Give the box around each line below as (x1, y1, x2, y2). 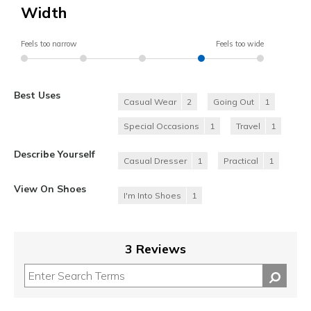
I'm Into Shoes (124, 190, 181, 201)
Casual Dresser (124, 155, 187, 167)
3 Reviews (125, 241, 186, 258)
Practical (224, 155, 258, 167)
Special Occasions (124, 121, 199, 132)
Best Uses (14, 89, 60, 101)
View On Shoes (14, 183, 86, 195)
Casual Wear (124, 96, 176, 108)
